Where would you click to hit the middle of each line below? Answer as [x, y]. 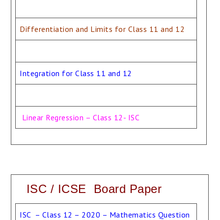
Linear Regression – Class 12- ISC [81, 117]
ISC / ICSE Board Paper [94, 189]
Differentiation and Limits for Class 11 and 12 [102, 29]
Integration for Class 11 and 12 [76, 73]
